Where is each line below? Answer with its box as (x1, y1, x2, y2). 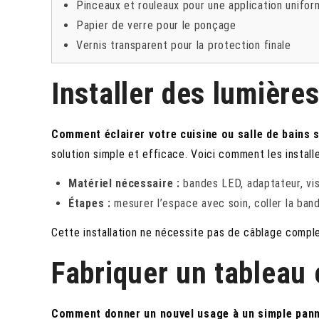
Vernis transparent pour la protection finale (76, 38, 291, 53)
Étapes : (68, 197, 111, 211)
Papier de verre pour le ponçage (76, 19, 236, 33)
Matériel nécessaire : (68, 177, 180, 191)
